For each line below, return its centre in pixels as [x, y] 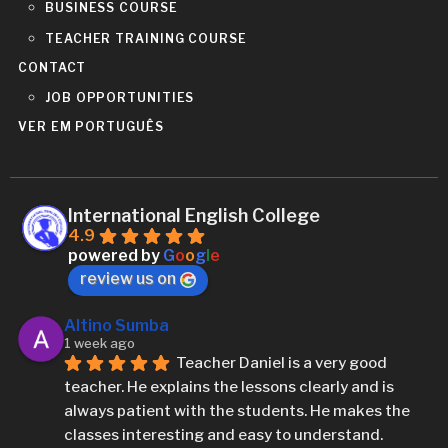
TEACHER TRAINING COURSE [146, 39]
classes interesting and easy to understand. [224, 434]
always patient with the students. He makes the [237, 410]
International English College [194, 215]
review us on [128, 278]
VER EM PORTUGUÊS [91, 127]
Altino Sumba [117, 325]
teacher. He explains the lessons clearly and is [229, 386]
